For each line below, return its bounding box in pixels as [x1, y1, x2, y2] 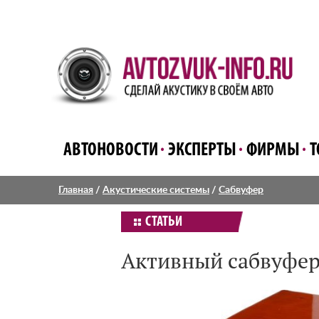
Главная [58, 185, 93, 195]
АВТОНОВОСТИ [63, 141, 158, 160]
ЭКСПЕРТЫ [168, 141, 236, 160]
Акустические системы [103, 185, 209, 195]
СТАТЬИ [145, 215, 182, 229]
